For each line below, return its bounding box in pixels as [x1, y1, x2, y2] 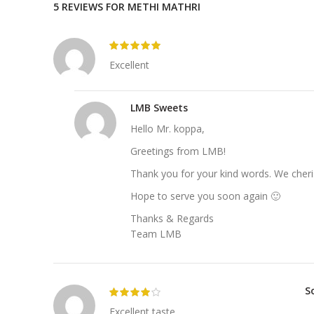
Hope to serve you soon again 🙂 [130, 189, 280, 203]
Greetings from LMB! [130, 144, 226, 158]
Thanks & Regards [130, 212, 214, 226]
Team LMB [130, 227, 182, 241]
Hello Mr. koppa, [130, 122, 205, 136]
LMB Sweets [130, 101, 188, 115]
